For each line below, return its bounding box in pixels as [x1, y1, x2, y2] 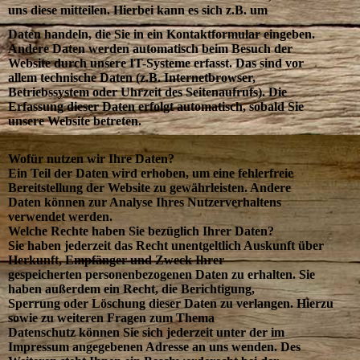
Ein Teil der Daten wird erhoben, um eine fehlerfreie [8, 166, 293, 180]
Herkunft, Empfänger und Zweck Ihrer [8, 252, 224, 267]
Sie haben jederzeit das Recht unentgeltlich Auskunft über [8, 238, 324, 252]
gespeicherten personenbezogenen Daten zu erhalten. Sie [8, 267, 315, 281]
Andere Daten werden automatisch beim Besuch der [8, 41, 292, 55]
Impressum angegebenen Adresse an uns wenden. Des [8, 339, 301, 354]
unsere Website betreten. [8, 113, 141, 128]
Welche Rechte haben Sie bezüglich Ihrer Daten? [8, 223, 274, 238]
